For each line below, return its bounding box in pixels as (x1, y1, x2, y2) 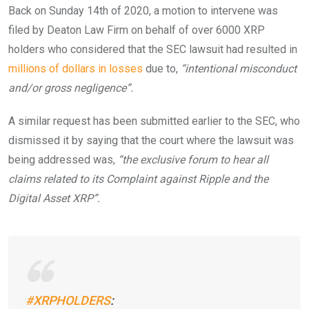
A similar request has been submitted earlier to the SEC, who (8, 114, 300, 128)
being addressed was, (8, 152, 115, 166)
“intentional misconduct (178, 61, 297, 75)
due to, (143, 61, 178, 75)
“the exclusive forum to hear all (115, 152, 268, 166)
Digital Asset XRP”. (8, 191, 100, 205)
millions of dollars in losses (8, 61, 143, 75)
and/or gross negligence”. (8, 81, 133, 94)
